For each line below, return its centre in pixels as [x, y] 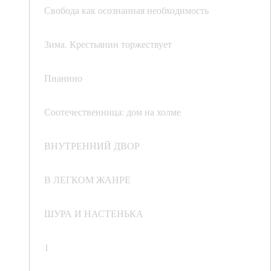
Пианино [63, 78]
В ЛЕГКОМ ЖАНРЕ [87, 180]
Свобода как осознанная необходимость [126, 10]
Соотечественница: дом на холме [113, 112]
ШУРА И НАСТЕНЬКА [94, 214]
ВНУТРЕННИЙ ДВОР [92, 146]
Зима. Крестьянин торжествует [108, 44]
